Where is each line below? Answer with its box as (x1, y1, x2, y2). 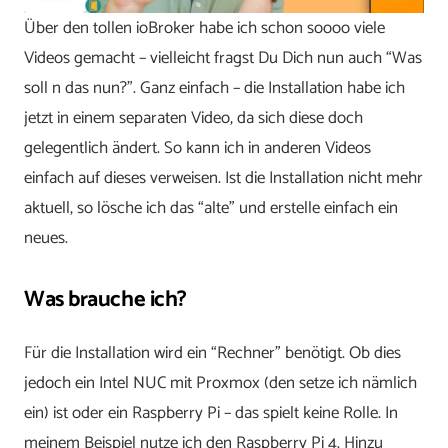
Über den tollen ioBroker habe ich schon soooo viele (24, 13, 385, 42)
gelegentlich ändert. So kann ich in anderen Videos (24, 133, 371, 162)
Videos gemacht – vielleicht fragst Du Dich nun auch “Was (24, 43, 422, 72)
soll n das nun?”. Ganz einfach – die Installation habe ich (24, 73, 405, 102)
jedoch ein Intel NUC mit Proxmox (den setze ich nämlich (24, 368, 417, 397)
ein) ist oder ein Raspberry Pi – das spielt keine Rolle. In (24, 398, 398, 427)
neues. (24, 223, 68, 252)
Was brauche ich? (24, 280, 187, 318)
